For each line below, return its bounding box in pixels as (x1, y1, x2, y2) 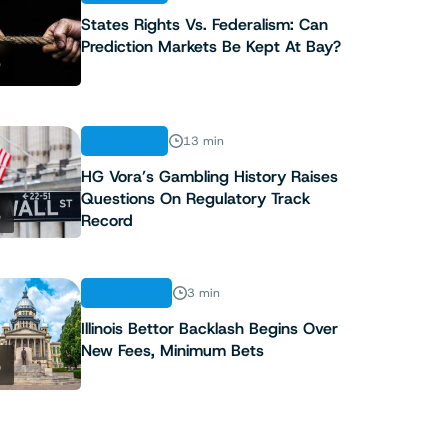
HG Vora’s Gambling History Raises (80, 166, 338, 188)
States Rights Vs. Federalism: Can (80, 14, 328, 36)
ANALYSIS (95, 133, 153, 150)
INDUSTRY (95, 285, 157, 302)
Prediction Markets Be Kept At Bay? (80, 36, 341, 58)
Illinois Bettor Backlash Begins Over (80, 318, 338, 340)
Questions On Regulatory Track (80, 188, 310, 210)
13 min (182, 133, 224, 150)
